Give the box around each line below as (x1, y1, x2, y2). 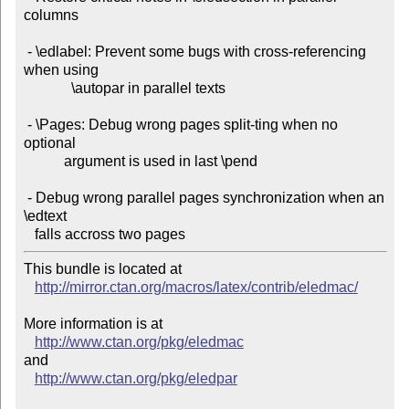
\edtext (23, 208, 67, 225)
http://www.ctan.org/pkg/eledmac (34, 334, 244, 351)
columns (23, 7, 79, 24)
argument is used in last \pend (23, 153, 64, 170)
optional (23, 135, 76, 152)
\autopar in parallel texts (23, 80, 71, 97)
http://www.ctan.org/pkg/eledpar (34, 371, 237, 387)
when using (23, 62, 99, 79)
